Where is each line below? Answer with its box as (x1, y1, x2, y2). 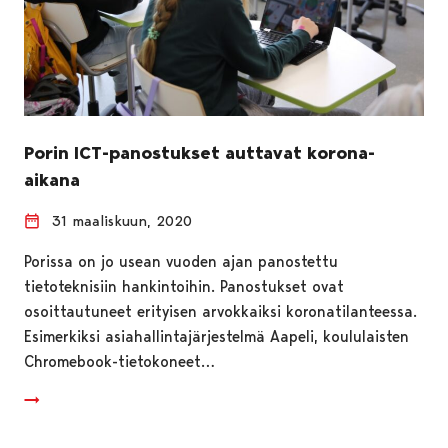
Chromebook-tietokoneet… (24, 351, 215, 371)
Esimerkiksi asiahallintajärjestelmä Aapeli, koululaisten (24, 326, 409, 346)
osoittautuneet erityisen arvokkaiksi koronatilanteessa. (24, 301, 417, 321)
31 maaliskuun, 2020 (52, 211, 192, 230)
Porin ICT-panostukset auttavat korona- (24, 141, 375, 164)
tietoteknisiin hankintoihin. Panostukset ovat (24, 276, 344, 296)
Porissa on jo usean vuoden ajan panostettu (24, 251, 338, 271)
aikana (24, 168, 80, 191)
